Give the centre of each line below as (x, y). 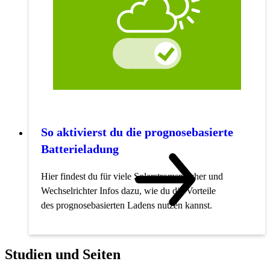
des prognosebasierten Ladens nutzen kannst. (127, 205)
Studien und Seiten (63, 254)
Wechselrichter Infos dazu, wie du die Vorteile (128, 190)
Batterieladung (80, 149)
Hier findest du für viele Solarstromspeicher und (132, 176)
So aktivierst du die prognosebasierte (137, 132)
